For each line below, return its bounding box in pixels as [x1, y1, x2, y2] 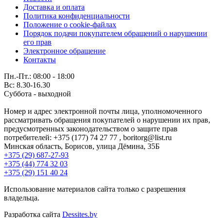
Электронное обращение [23, 46, 106, 55]
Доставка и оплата [23, 2, 85, 11]
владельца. [4, 193, 39, 202]
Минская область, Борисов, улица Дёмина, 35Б [4, 142, 160, 150]
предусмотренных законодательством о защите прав [4, 124, 178, 133]
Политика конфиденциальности [23, 11, 130, 20]
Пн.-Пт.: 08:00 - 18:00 [4, 72, 74, 80]
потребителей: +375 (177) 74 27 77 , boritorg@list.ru [4, 133, 172, 142]
